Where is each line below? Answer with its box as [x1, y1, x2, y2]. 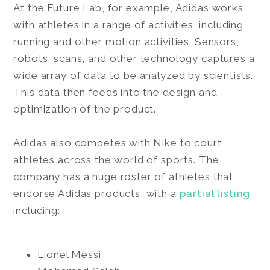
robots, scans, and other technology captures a [13, 52, 255, 64]
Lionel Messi [37, 248, 101, 260]
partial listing [179, 187, 251, 199]
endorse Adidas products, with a [13, 187, 180, 199]
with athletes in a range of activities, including [13, 18, 244, 31]
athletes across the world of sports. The [13, 153, 219, 166]
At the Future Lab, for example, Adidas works [13, 1, 243, 14]
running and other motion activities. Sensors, [13, 35, 239, 48]
